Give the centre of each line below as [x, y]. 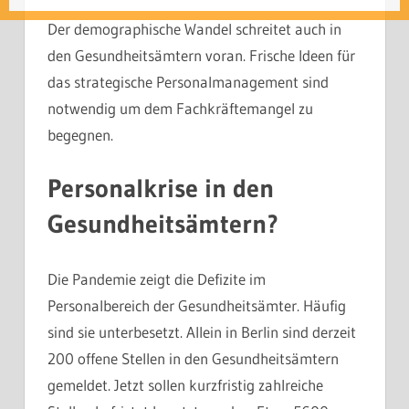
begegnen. [80, 134]
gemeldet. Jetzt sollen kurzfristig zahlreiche [185, 384]
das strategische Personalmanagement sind [188, 81]
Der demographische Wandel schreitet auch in [194, 28]
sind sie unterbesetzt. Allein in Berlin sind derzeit [202, 331]
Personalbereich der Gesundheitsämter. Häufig [197, 305]
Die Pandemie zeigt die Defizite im [157, 278]
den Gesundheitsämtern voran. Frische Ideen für [201, 55]
